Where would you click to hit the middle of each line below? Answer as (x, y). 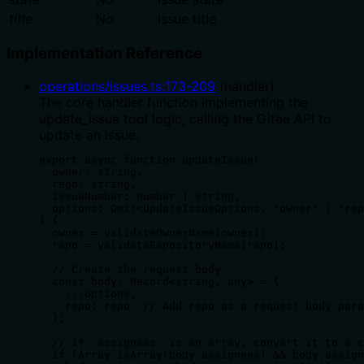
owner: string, (91, 171)
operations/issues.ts (100, 86)
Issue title (187, 18)
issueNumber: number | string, (140, 196)
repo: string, (88, 184)
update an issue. (89, 134)
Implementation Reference (104, 54)
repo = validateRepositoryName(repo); (162, 245)
